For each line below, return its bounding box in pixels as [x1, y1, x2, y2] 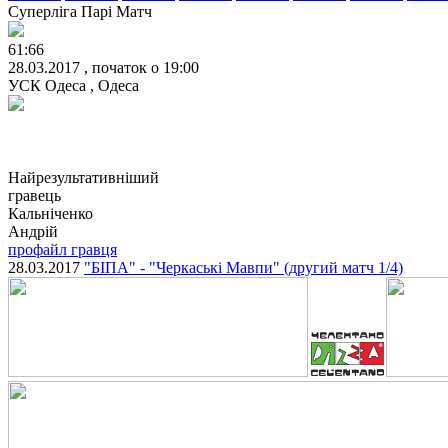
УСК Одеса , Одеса [8, 76, 139, 94]
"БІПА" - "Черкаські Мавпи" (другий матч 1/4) [84, 258, 403, 276]
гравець [8, 186, 61, 204]
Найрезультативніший [8, 168, 159, 186]
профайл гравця [8, 240, 117, 258]
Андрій [8, 222, 58, 240]
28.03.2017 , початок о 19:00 [8, 58, 199, 76]
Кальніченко [8, 204, 93, 222]
